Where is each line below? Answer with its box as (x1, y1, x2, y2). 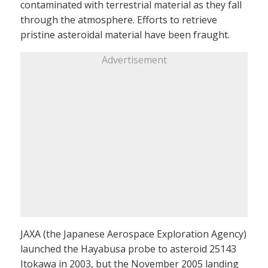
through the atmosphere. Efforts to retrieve (20, 13, 217, 27)
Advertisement (101, 53, 167, 67)
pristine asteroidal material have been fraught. (20, 28, 230, 42)
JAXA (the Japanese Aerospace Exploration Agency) (20, 227, 246, 241)
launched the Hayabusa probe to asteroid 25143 (20, 242, 236, 256)
